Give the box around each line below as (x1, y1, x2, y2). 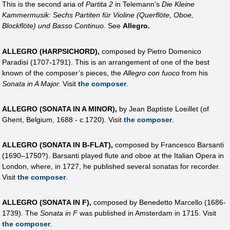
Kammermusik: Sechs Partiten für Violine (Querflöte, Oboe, (2, 11, 194, 20)
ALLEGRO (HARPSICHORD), (2, 47, 100, 55)
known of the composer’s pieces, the (2, 68, 123, 77)
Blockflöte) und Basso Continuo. (2, 22, 106, 30)
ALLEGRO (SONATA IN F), (2, 198, 91, 207)
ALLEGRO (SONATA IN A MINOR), (2, 104, 117, 113)
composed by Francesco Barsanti (113, 141, 224, 149)
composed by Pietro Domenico (100, 47, 201, 55)
